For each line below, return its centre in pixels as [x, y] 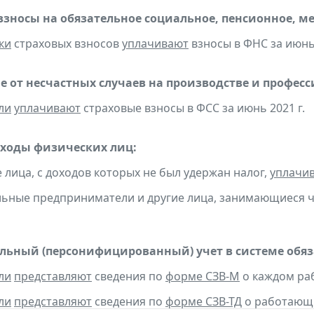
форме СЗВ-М [203, 277]
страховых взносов [67, 44]
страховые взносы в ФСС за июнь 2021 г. [193, 108]
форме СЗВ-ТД [204, 302]
